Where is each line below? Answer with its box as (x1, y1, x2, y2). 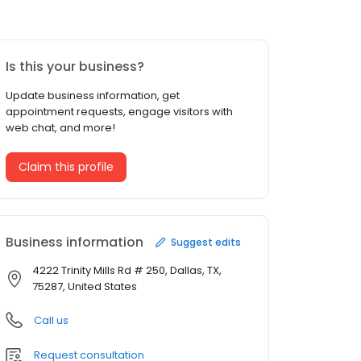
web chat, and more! (6, 120, 115, 136)
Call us (34, 313, 68, 329)
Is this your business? (6, 57, 144, 77)
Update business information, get (6, 88, 180, 104)
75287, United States (32, 279, 137, 295)
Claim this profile (19, 159, 114, 176)
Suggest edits (171, 234, 241, 249)
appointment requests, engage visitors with (6, 104, 233, 120)
